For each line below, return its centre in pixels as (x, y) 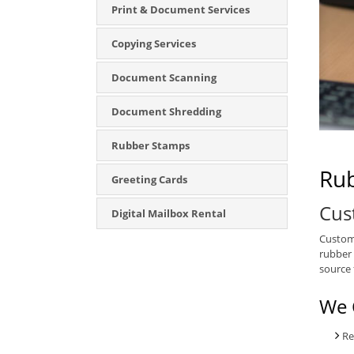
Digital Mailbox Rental (169, 213)
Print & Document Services (181, 9)
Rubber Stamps (151, 145)
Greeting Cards (149, 179)
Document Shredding (166, 111)
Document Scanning (164, 77)
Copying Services (154, 43)
